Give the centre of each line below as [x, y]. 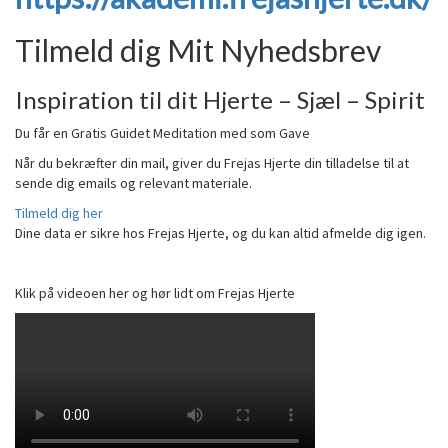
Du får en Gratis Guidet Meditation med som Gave [162, 133]
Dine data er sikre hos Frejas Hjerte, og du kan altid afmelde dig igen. [220, 233]
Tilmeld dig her [59, 213]
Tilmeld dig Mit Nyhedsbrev [198, 50]
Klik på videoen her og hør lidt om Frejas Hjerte [155, 293]
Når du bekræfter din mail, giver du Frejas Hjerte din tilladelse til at [212, 163]
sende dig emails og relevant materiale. [133, 183]
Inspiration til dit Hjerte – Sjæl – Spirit [220, 99]
